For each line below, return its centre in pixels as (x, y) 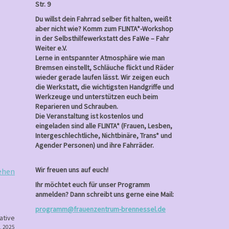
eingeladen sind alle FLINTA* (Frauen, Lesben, (104, 126)
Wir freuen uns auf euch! (72, 170)
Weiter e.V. (51, 48)
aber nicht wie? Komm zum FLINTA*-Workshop (104, 29)
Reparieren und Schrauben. (76, 106)
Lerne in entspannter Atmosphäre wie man (100, 58)
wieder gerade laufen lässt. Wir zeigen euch (102, 77)
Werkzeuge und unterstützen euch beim (96, 97)
